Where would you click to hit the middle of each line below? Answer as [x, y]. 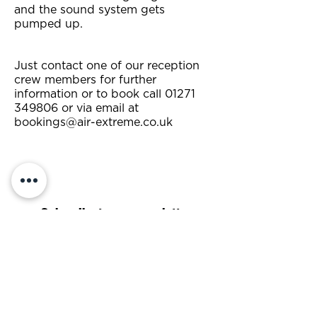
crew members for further [85, 80]
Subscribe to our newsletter [116, 212]
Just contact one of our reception [107, 66]
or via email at [98, 108]
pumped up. [48, 24]
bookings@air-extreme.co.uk [93, 122]
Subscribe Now [113, 277]
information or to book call [90, 94]
